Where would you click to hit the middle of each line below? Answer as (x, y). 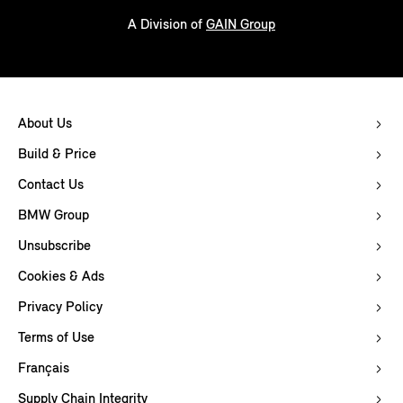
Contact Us (51, 186)
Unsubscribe (54, 247)
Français (44, 369)
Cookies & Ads (61, 278)
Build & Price (57, 155)
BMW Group (54, 216)
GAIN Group (241, 26)
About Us (45, 125)
